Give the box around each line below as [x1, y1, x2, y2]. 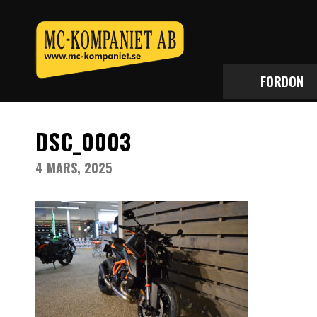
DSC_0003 [35, 125, 131, 158]
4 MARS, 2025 [35, 158, 112, 177]
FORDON [260, 72, 304, 91]
